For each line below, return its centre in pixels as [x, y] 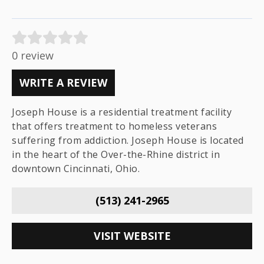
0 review [33, 55]
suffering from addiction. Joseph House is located [128, 140]
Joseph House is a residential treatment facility [122, 112]
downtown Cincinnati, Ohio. [76, 169]
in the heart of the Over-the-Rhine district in [116, 154]
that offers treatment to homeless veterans [114, 126]
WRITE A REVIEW [63, 82]
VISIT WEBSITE [132, 236]
